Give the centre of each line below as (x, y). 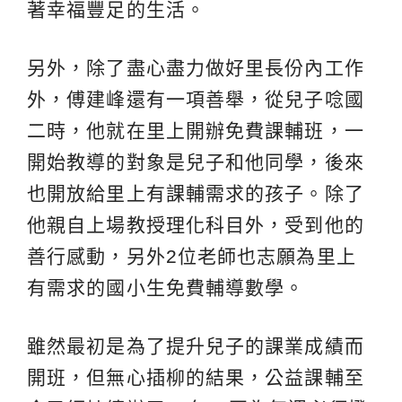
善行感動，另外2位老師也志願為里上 (192, 256)
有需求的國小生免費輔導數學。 (166, 287)
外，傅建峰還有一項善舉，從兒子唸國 (196, 99)
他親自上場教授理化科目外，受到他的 (196, 224)
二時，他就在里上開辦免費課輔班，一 (196, 130)
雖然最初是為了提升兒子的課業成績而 (196, 345)
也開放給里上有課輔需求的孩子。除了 (196, 193)
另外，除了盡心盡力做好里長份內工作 (196, 67)
